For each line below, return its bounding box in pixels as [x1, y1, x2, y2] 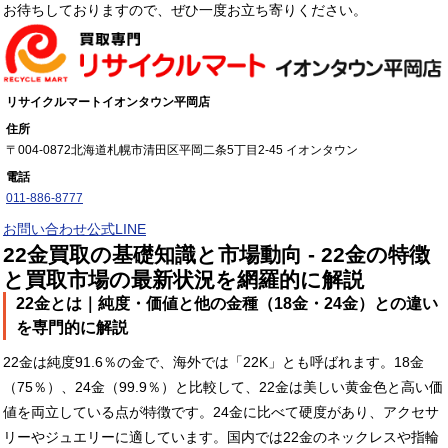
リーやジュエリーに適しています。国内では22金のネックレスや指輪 [3, 429, 439, 446]
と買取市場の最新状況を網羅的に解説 [3, 268, 364, 292]
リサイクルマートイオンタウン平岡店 [6, 95, 210, 110]
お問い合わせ [3, 221, 87, 238]
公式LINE [87, 221, 146, 238]
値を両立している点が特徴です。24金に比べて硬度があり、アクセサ [3, 404, 439, 421]
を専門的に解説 [16, 319, 128, 337]
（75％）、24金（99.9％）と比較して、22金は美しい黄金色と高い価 [3, 379, 443, 396]
